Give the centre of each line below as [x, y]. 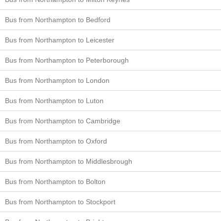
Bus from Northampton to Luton [54, 101]
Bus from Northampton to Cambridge [63, 121]
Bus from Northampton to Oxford [56, 141]
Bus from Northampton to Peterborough [67, 60]
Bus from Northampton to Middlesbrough [69, 161]
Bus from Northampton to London [57, 80]
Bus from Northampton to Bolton [55, 182]
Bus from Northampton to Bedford [58, 20]
